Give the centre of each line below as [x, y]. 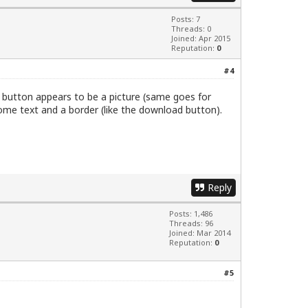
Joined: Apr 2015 [201, 38]
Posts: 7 [186, 19]
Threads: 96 [191, 223]
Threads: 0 [191, 29]
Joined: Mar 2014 [200, 232]
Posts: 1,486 [191, 213]
